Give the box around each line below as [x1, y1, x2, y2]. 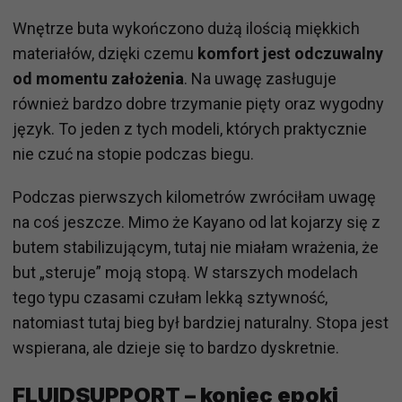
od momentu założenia [13, 68, 184, 88]
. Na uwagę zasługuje [184, 68, 336, 88]
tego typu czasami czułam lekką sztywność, [13, 287, 328, 307]
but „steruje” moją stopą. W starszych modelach [13, 262, 358, 282]
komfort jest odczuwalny [197, 43, 383, 63]
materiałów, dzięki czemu [13, 43, 197, 63]
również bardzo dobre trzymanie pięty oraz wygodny [13, 93, 384, 113]
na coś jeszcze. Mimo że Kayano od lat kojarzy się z [13, 212, 380, 232]
